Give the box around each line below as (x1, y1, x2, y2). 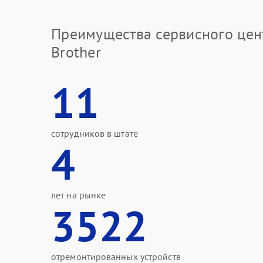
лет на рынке (51, 189, 106, 201)
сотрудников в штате (51, 127, 138, 139)
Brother (51, 42, 101, 62)
